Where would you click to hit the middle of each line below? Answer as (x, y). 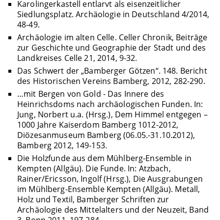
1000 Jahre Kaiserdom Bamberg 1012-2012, (98, 125)
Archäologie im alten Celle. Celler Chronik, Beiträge (112, 37)
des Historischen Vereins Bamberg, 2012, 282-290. (111, 81)
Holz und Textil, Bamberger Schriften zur (93, 200)
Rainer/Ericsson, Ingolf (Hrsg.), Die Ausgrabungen (110, 179)
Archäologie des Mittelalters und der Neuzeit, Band (113, 210)
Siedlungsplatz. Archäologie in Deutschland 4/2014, (113, 14)
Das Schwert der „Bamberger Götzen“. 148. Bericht (112, 71)
